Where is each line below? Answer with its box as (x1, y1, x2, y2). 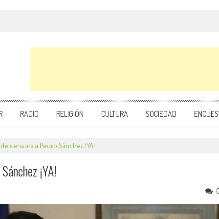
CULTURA (101, 109, 128, 119)
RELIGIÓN (56, 109, 84, 119)
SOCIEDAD (146, 109, 176, 119)
